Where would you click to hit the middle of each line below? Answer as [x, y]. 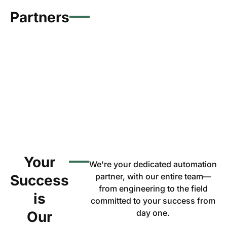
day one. [153, 213]
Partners [40, 17]
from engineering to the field [153, 188]
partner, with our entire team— [153, 176]
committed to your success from [153, 200]
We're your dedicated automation [153, 164]
